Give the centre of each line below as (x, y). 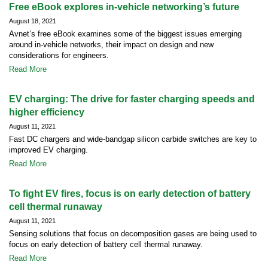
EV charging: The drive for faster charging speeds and (132, 99)
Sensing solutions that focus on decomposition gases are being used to (133, 234)
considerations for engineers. (59, 55)
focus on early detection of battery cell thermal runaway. (106, 244)
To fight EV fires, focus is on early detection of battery (130, 194)
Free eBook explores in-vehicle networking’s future (124, 7)
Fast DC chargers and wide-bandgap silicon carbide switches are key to (133, 139)
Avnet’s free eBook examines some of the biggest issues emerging (125, 34)
